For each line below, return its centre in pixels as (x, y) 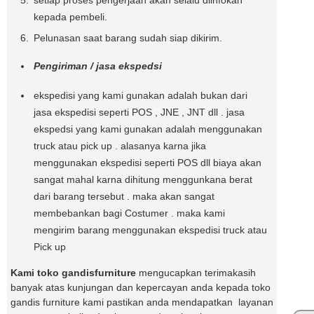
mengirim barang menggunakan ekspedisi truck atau (150, 230)
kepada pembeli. (70, 16)
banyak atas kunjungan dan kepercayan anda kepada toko (141, 287)
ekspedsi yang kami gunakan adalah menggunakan (148, 129)
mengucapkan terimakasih (196, 272)
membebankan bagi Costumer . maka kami (129, 213)
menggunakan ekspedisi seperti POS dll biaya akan (148, 162)
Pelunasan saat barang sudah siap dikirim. (128, 37)
